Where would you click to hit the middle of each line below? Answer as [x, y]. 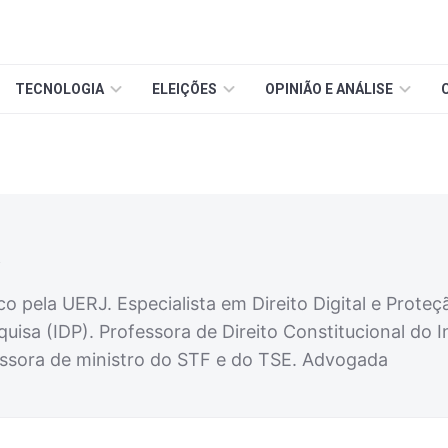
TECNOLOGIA [59, 89]
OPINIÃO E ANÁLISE [329, 89]
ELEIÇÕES [184, 89]
